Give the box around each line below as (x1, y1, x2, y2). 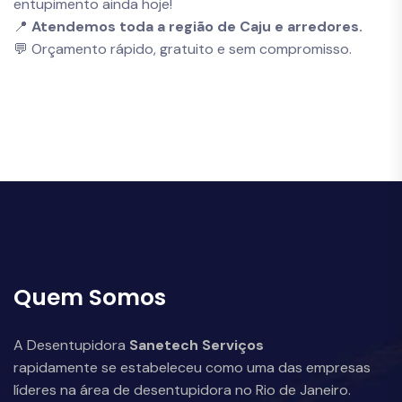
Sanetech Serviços (129, 336, 264, 355)
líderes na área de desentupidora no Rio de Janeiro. (13, 380, 351, 400)
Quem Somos (13, 282, 166, 314)
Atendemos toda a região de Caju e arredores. (31, 17, 363, 37)
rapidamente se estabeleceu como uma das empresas (13, 358, 371, 378)
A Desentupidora (13, 336, 129, 355)
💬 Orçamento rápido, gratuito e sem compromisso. (13, 39, 352, 59)
